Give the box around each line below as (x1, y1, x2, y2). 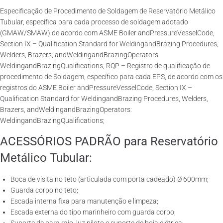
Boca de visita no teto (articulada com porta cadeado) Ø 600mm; (10, 175, 209, 183)
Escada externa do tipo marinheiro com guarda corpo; (10, 208, 176, 216)
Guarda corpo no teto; (10, 186, 78, 194)
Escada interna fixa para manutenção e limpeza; (10, 197, 158, 205)
